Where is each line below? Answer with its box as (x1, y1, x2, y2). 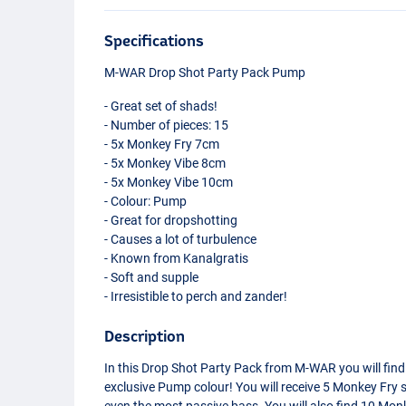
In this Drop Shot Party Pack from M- (104, 360, 310, 375)
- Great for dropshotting (104, 212, 238, 227)
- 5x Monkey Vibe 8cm (104, 155, 227, 170)
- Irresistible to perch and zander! (104, 288, 288, 304)
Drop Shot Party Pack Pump (146, 64, 306, 80)
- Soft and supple (104, 269, 199, 285)
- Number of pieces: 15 (104, 117, 229, 132)
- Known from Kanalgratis (104, 250, 249, 266)
